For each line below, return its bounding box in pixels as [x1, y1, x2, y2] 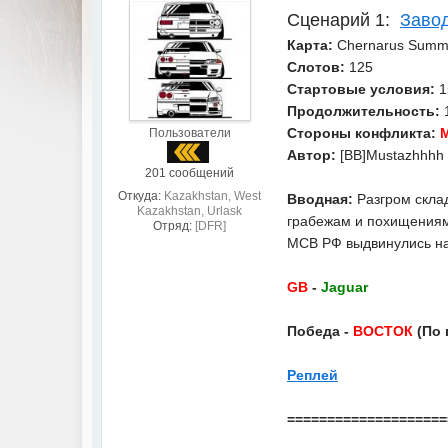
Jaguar [321, 279, 368, 295]
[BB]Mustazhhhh [336, 147, 444, 163]
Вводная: [287, 191, 357, 207]
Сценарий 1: [287, 10, 395, 30]
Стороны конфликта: [287, 125, 440, 141]
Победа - [287, 323, 353, 339]
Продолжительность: [287, 103, 440, 119]
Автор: [287, 147, 336, 163]
